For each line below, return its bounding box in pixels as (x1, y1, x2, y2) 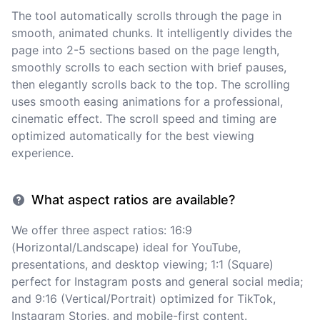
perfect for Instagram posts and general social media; (11, 274, 303, 289)
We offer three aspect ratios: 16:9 (11, 223, 192, 237)
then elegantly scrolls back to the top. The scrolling (11, 77, 290, 91)
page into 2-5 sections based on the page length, (11, 43, 279, 57)
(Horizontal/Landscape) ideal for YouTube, (11, 240, 241, 254)
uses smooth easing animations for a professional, (11, 94, 283, 109)
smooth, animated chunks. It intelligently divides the (11, 26, 292, 40)
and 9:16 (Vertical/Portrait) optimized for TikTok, (11, 291, 276, 306)
